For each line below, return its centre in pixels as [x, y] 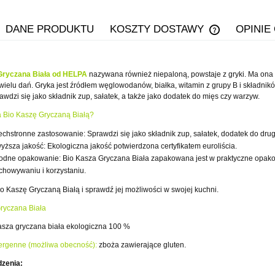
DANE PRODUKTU [50, 29]
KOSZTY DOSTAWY [158, 29]
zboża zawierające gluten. [141, 245]
